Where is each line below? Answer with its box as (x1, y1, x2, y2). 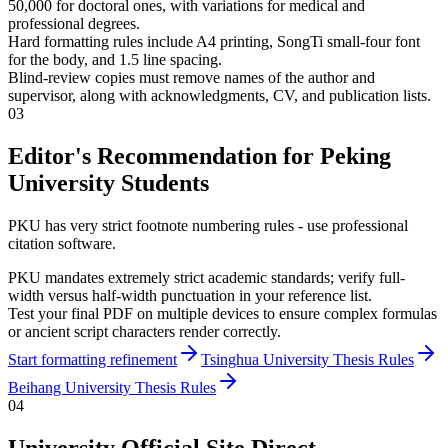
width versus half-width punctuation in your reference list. (8, 287, 372, 305)
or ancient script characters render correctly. (8, 323, 281, 341)
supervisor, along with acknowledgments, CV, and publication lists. (8, 87, 431, 105)
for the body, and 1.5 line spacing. (8, 51, 222, 69)
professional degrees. (8, 15, 140, 33)
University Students (8, 170, 209, 197)
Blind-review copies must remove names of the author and (8, 69, 375, 87)
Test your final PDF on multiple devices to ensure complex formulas (8, 305, 437, 323)
